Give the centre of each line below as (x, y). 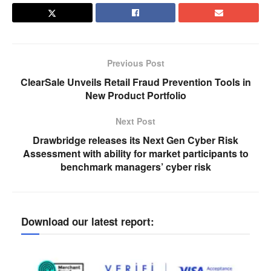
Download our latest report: (88, 221)
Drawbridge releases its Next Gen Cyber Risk (135, 140)
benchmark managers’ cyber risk (135, 166)
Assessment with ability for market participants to (135, 153)
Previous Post (135, 63)
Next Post (135, 121)
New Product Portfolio (135, 95)
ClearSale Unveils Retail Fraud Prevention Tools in (135, 82)
